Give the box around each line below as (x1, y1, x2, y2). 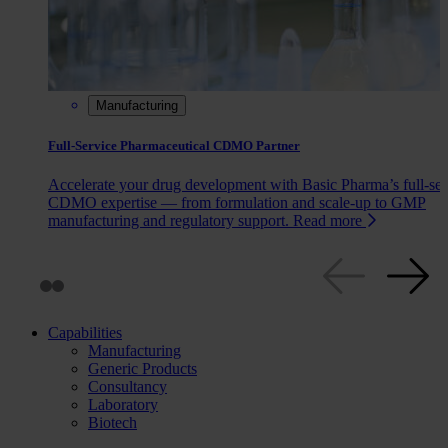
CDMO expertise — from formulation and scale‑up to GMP (48, 194, 426, 212)
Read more (293, 212, 366, 230)
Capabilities (48, 324, 122, 342)
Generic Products (88, 360, 197, 378)
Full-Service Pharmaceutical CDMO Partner (48, 137, 300, 153)
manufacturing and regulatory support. (48, 212, 293, 230)
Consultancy (88, 378, 167, 396)
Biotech (88, 414, 137, 432)
